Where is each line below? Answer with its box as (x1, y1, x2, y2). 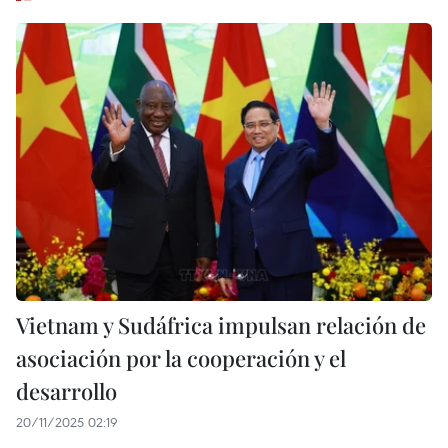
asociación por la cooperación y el (16, 342, 346, 373)
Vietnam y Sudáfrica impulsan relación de (16, 309, 426, 340)
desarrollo (16, 375, 117, 406)
